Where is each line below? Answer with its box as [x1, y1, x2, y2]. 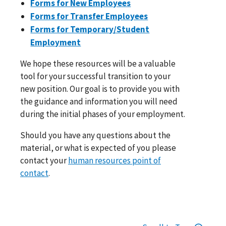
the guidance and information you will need [20, 96, 178, 107]
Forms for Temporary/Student [30, 24, 150, 35]
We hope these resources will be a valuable [20, 58, 176, 70]
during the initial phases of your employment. [20, 108, 185, 120]
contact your [20, 155, 68, 166]
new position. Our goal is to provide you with [20, 83, 180, 95]
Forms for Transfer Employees [30, 11, 148, 22]
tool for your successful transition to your [20, 71, 171, 82]
